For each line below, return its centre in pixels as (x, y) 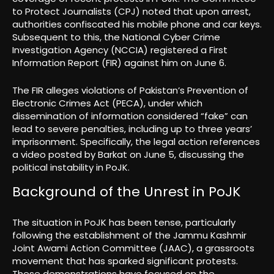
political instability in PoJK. (71, 167)
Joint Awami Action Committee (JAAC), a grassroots (133, 248)
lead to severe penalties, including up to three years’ (132, 128)
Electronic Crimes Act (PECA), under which (107, 103)
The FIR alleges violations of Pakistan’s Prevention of (130, 90)
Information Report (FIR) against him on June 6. (119, 62)
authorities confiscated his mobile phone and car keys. (137, 24)
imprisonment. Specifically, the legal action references (136, 141)
